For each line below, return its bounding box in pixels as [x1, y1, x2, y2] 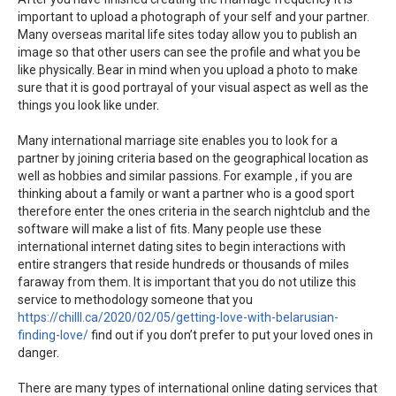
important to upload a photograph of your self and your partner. [18, 10, 369, 25]
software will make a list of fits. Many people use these [18, 222, 322, 237]
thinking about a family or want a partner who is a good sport [18, 187, 354, 202]
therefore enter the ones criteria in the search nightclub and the [18, 204, 370, 219]
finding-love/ [18, 328, 88, 343]
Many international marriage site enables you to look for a [18, 133, 338, 148]
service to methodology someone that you [18, 293, 253, 308]
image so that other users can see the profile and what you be [18, 45, 361, 60]
